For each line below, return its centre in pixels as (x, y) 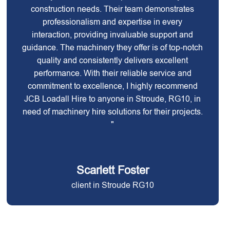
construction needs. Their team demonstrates (113, 9)
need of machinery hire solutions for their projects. (112, 112)
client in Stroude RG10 (112, 185)
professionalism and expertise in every (113, 22)
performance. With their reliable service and (112, 73)
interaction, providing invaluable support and (113, 35)
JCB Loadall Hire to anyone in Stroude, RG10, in (113, 99)
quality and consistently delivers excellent (113, 60)
